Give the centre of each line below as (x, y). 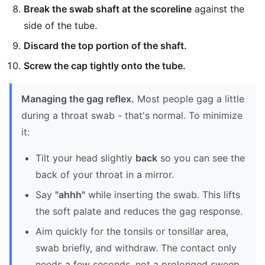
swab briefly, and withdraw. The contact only (136, 248)
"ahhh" (70, 195)
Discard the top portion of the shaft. (105, 46)
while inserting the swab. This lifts (163, 195)
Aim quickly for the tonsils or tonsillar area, (132, 231)
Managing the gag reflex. (78, 99)
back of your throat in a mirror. (105, 174)
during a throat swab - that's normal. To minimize (132, 115)
